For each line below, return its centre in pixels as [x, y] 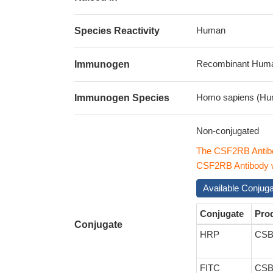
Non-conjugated [228, 131]
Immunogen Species [122, 98]
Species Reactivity [117, 31]
